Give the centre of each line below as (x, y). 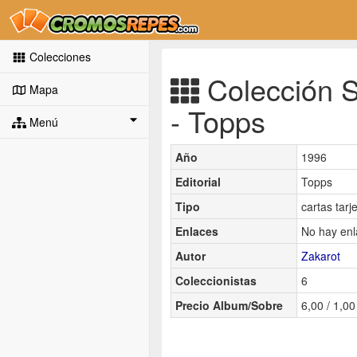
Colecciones (58, 57)
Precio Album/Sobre (229, 305)
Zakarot (321, 255)
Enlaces (197, 231)
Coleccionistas (216, 280)
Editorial (198, 181)
